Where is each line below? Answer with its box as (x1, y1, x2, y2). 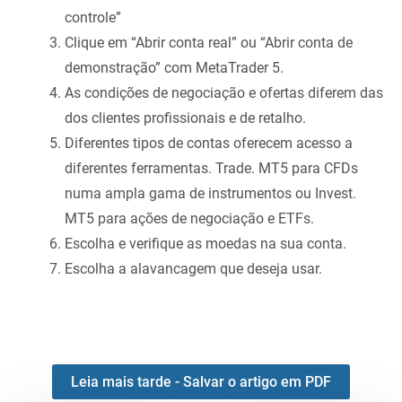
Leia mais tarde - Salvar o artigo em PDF (71, 372, 331, 390)
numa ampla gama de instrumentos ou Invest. (65, 185, 356, 203)
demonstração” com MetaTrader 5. (65, 59, 284, 77)
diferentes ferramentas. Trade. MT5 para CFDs (65, 160, 358, 178)
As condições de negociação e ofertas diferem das (65, 84, 383, 102)
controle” (65, 9, 121, 27)
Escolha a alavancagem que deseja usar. (65, 260, 322, 278)
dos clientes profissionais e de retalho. (65, 109, 306, 127)
